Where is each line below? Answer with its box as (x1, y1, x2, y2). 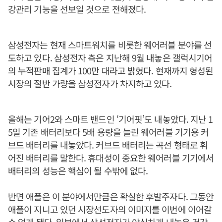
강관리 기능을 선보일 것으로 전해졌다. (8, 2, 146, 15)
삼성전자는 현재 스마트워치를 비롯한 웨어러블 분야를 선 (8, 38, 212, 51)
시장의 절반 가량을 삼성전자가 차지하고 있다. (8, 77, 172, 90)
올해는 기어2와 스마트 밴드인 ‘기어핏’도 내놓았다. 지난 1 (8, 112, 213, 125)
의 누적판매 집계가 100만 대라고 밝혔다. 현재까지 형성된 (8, 64, 214, 77)
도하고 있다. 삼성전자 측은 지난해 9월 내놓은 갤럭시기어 (8, 51, 213, 64)
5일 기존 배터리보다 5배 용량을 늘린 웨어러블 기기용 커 (8, 125, 209, 138)
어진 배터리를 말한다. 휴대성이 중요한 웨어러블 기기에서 (8, 151, 214, 164)
